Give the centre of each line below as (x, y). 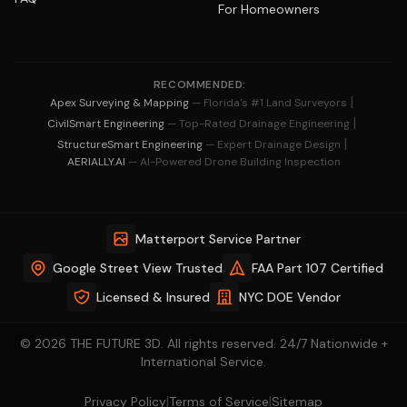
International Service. (203, 362)
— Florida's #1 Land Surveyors (269, 102)
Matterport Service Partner (218, 239)
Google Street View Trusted (138, 268)
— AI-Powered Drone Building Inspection (234, 162)
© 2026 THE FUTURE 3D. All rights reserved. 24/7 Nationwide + (203, 343)
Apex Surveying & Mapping (121, 102)
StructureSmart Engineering (131, 144)
